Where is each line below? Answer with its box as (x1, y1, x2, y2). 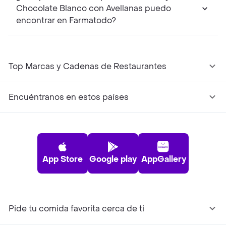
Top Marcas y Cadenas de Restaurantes (9, 61, 166, 72)
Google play (89, 154, 137, 165)
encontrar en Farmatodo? (16, 15, 116, 26)
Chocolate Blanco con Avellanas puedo (16, 3, 171, 14)
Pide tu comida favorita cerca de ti (9, 203, 144, 214)
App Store (42, 154, 83, 165)
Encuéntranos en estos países (9, 92, 129, 103)
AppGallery (141, 154, 186, 165)
